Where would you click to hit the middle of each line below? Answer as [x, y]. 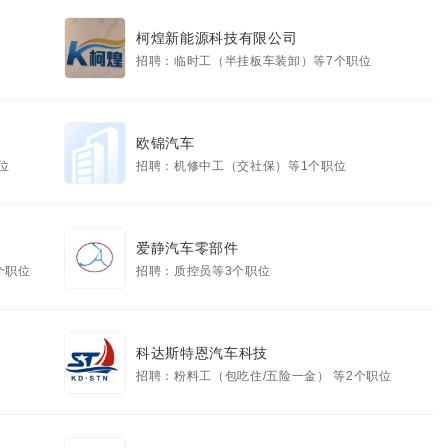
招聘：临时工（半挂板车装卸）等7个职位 [254, 61]
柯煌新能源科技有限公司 [217, 38]
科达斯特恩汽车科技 [202, 353]
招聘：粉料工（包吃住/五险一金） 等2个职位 [264, 376]
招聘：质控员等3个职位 [203, 271]
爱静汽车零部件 [187, 248]
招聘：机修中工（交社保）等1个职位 [241, 166]
